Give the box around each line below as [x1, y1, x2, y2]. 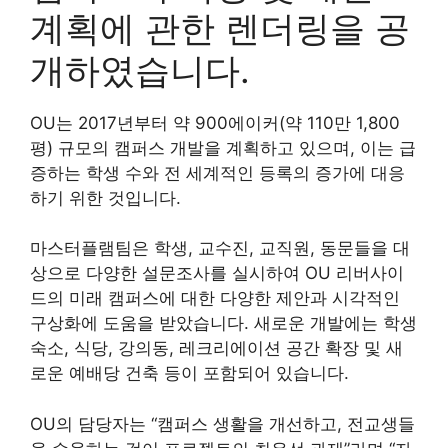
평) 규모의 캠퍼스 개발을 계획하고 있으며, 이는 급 [30, 137, 416, 158]
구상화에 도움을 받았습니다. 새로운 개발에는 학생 [30, 313, 417, 334]
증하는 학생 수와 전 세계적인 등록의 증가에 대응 [30, 162, 405, 183]
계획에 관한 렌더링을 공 [30, 6, 410, 49]
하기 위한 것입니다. [30, 187, 181, 208]
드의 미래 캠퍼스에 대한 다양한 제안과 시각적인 [30, 288, 400, 309]
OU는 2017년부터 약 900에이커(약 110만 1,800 [30, 112, 400, 133]
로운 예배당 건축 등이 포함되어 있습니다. [30, 363, 349, 384]
